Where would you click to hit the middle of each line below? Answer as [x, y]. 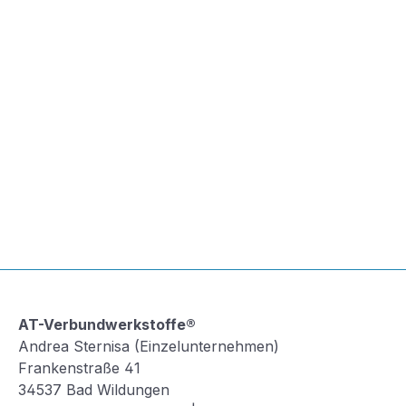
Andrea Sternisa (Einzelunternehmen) [149, 347]
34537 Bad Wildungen [94, 390]
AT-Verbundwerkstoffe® [107, 325]
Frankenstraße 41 [79, 368]
